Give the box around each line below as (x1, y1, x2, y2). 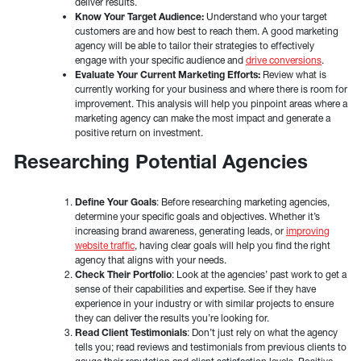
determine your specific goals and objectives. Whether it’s (75, 210, 320, 223)
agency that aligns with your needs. (75, 254, 226, 267)
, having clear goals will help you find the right (135, 239, 330, 252)
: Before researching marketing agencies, (156, 196, 330, 209)
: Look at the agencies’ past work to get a (172, 268, 346, 281)
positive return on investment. (75, 126, 203, 139)
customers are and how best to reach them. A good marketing (75, 24, 338, 37)
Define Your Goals (75, 196, 156, 209)
